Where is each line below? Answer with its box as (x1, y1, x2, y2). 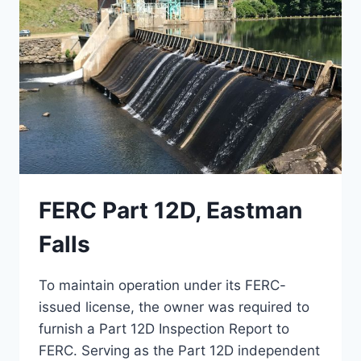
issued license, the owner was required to (39, 299, 309, 316)
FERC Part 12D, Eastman (39, 197, 302, 225)
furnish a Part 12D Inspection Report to (39, 321, 289, 338)
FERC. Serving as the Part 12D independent (39, 342, 320, 359)
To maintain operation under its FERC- (39, 277, 286, 294)
